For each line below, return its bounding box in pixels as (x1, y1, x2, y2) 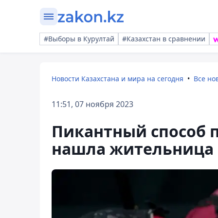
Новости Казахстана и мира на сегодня (52, 74, 183, 83)
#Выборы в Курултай (44, 34, 114, 43)
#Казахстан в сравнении (122, 34, 205, 43)
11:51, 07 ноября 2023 (52, 99, 133, 109)
